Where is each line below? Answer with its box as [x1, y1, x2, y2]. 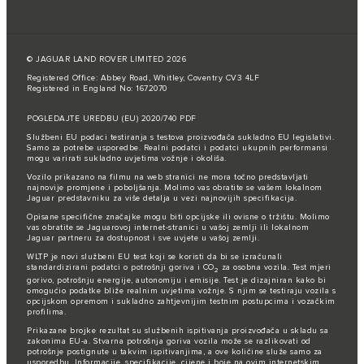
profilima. [27, 306, 66, 317]
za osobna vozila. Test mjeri [219, 262, 331, 272]
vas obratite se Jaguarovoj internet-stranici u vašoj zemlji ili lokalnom [27, 222, 309, 232]
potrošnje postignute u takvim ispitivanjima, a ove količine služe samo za [27, 346, 323, 357]
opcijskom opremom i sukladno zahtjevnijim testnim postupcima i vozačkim [27, 296, 336, 306]
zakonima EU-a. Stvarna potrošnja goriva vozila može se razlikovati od [27, 336, 311, 346]
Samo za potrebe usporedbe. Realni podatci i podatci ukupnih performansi [27, 142, 328, 153]
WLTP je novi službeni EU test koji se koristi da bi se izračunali [27, 251, 283, 262]
